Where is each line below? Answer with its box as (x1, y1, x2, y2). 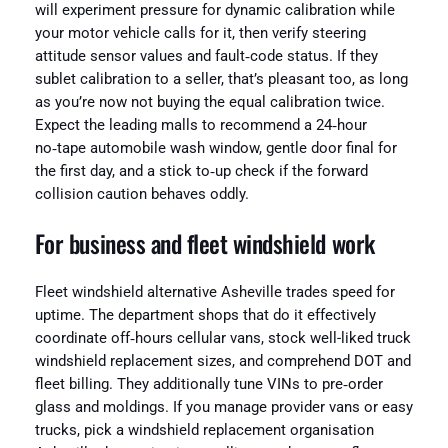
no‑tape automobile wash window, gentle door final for (34, 140, 397, 158)
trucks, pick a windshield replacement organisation (34, 422, 374, 440)
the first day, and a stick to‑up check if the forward (34, 163, 368, 181)
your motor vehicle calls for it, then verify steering (34, 25, 366, 43)
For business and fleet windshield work (34, 225, 375, 262)
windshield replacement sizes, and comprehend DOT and (34, 353, 411, 371)
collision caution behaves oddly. (34, 186, 249, 204)
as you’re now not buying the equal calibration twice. (34, 94, 385, 112)
